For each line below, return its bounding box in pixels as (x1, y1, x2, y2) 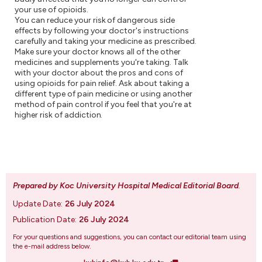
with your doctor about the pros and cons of (15, 68, 184, 78)
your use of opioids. (15, 5, 88, 15)
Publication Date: (13, 215, 77, 225)
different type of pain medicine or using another (15, 89, 192, 99)
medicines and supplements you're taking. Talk (15, 57, 189, 67)
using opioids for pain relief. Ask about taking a (15, 78, 189, 88)
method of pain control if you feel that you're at (15, 99, 192, 109)
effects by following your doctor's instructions (15, 26, 189, 36)
